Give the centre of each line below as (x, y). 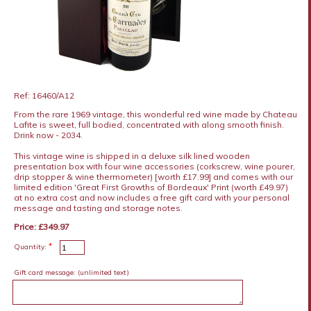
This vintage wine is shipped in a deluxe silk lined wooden (132, 155)
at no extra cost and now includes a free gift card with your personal (151, 197)
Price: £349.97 (41, 226)
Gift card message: (44, 272)
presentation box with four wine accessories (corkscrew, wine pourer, (154, 166)
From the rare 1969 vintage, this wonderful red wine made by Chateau (155, 114)
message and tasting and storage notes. (98, 208)
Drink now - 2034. (48, 135)
